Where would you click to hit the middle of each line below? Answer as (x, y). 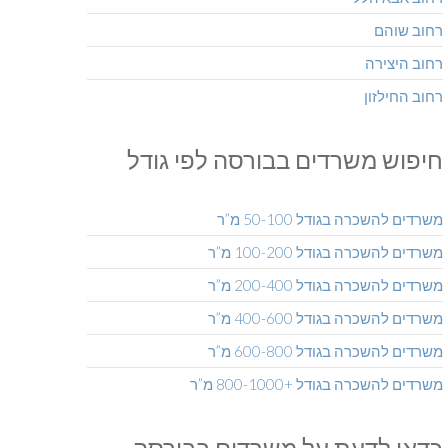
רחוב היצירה (403, 63)
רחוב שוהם (408, 30)
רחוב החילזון (403, 96)
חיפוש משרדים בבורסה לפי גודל (284, 160)
